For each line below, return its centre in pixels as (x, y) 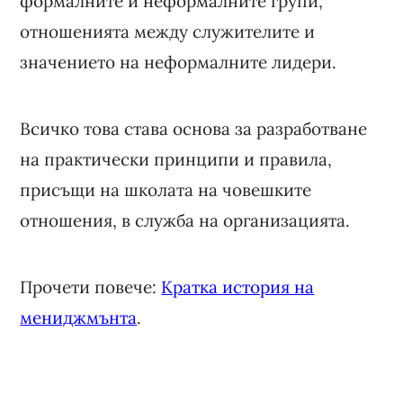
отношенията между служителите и (168, 31)
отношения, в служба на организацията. (185, 220)
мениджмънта (79, 317)
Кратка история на (238, 287)
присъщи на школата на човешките (166, 189)
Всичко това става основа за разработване (194, 128)
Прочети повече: (91, 287)
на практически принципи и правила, (176, 159)
